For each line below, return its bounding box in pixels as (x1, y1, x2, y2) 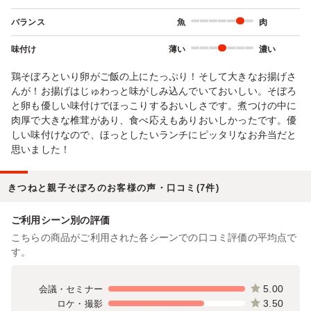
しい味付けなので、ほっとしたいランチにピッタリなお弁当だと (11, 128, 297, 140)
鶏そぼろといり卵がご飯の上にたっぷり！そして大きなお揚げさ (11, 70, 297, 82)
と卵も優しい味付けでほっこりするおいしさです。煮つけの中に (11, 99, 297, 111)
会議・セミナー (38, 283, 103, 294)
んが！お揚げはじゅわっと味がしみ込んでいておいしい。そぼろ (11, 85, 297, 96)
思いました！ (11, 143, 71, 155)
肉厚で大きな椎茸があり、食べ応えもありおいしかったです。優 (11, 114, 297, 126)
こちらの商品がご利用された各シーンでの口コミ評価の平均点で (11, 231, 297, 243)
